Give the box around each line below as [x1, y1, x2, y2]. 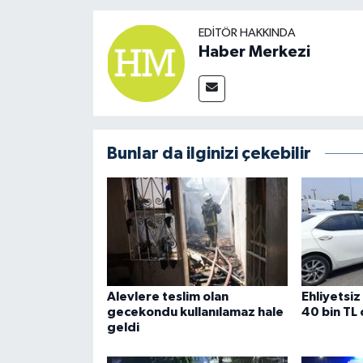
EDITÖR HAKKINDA [198, 27, 296, 40]
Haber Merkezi [198, 44, 310, 61]
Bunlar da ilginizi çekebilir [106, 145, 311, 163]
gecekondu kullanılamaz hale [106, 305, 284, 319]
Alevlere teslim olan [106, 290, 228, 304]
